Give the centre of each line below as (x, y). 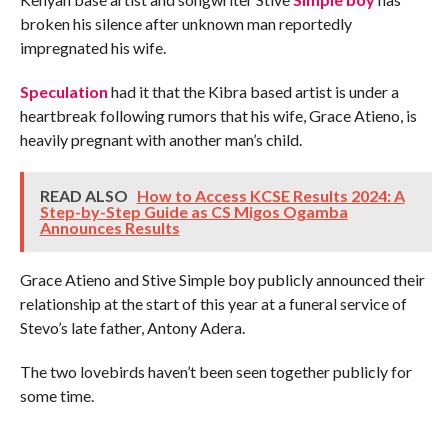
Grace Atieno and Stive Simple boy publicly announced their (222, 279)
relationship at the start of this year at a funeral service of (213, 303)
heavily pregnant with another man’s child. (160, 139)
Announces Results (109, 227)
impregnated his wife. (92, 47)
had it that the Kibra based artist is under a (253, 91)
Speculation (63, 91)
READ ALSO (85, 195)
